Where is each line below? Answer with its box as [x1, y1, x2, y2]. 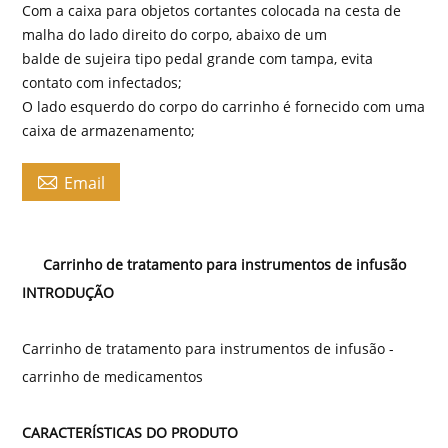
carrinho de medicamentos [22, 366, 204, 386]
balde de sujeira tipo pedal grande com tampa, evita [22, 48, 374, 68]
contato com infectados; [22, 72, 183, 92]
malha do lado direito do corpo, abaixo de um [22, 24, 328, 44]
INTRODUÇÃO [22, 282, 115, 302]
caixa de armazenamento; [22, 120, 196, 140]
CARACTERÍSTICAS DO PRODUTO [22, 422, 239, 442]
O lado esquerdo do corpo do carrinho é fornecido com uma [22, 96, 426, 116]
